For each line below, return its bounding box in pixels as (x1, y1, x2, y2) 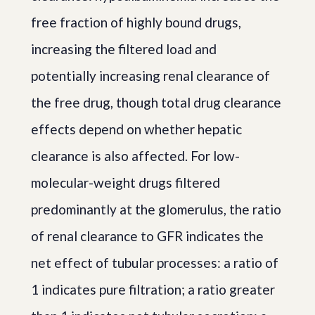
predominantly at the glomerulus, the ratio (31, 200, 281, 217)
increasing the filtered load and (31, 40, 217, 57)
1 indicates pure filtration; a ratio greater (31, 281, 275, 297)
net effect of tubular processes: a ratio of (31, 254, 278, 271)
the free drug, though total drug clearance (31, 94, 281, 110)
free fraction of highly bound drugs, (31, 13, 241, 30)
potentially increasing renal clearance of (31, 67, 270, 84)
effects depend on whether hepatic (31, 120, 242, 137)
